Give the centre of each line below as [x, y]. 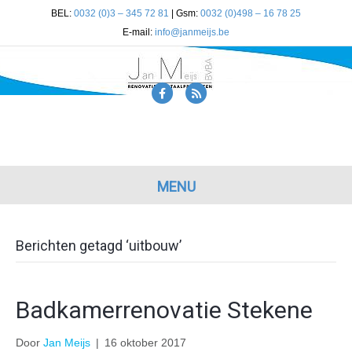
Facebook [186, 93]
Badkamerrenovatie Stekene [164, 310]
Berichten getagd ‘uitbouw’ [99, 246]
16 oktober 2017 [145, 343]
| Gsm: [185, 13]
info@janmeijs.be [192, 32]
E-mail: [139, 32]
